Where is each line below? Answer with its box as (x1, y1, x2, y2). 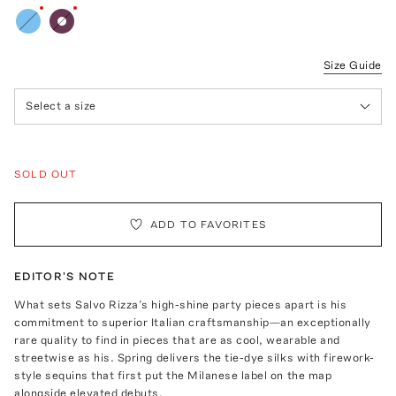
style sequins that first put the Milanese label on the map (14, 368, 332, 382)
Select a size (26, 99, 96, 113)
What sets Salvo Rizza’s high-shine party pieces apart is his (14, 297, 347, 311)
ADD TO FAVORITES (149, 217, 268, 231)
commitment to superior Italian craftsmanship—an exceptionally (14, 315, 371, 329)
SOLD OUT (14, 167, 78, 180)
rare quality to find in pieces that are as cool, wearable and (14, 332, 340, 346)
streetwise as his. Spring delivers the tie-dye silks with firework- (14, 350, 375, 364)
